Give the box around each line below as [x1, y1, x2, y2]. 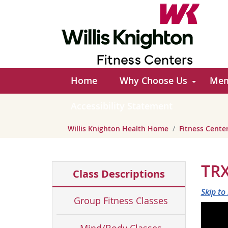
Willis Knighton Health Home [68, 124, 168, 133]
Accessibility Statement [71, 100, 173, 112]
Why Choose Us [120, 74, 187, 87]
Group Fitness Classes [73, 194, 168, 207]
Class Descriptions [72, 166, 165, 181]
